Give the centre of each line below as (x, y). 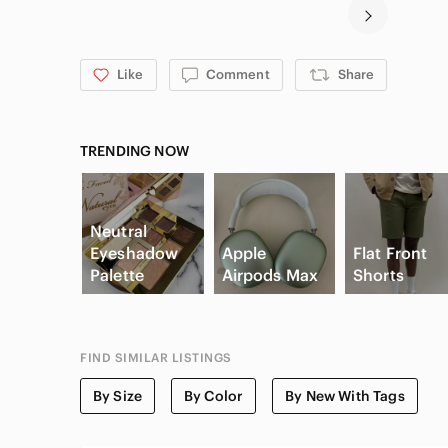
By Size (118, 396)
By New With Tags (345, 396)
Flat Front (390, 253)
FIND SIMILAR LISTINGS (156, 358)
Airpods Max (270, 275)
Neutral (119, 231)
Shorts (378, 275)
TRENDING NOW (134, 150)
